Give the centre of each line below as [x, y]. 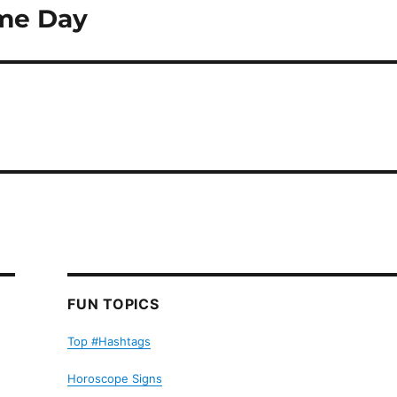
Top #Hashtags [109, 341]
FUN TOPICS [113, 304]
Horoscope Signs [115, 378]
